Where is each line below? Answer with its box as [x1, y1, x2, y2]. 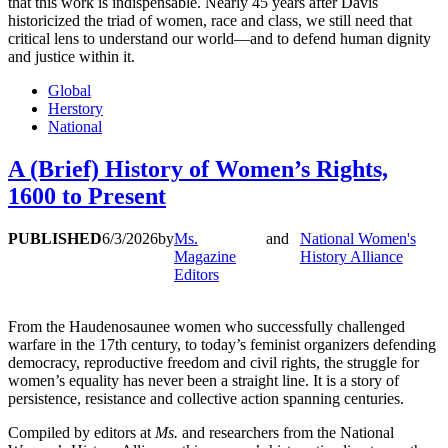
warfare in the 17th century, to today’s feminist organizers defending [8, 336, 436, 353]
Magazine [174, 248, 236, 265]
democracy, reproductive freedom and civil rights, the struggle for [8, 354, 419, 371]
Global [48, 82, 91, 100]
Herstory [48, 100, 103, 118]
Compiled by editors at [8, 424, 155, 441]
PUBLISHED [8, 230, 102, 247]
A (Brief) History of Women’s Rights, [8, 156, 388, 183]
